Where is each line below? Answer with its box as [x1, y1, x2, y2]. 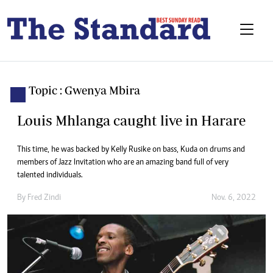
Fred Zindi [27, 194, 61, 203]
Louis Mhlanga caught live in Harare [17, 112, 246, 129]
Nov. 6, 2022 [211, 194, 256, 203]
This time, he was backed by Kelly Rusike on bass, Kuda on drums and [17, 146, 245, 155]
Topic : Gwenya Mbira [29, 83, 140, 97]
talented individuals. [17, 171, 83, 180]
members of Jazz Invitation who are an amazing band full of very [17, 158, 229, 168]
